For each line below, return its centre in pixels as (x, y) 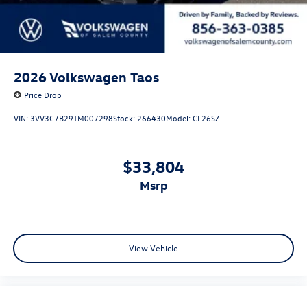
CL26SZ (206, 118)
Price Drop (43, 95)
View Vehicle (153, 248)
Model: (179, 118)
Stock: (125, 118)
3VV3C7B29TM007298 (72, 118)
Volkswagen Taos (104, 77)
